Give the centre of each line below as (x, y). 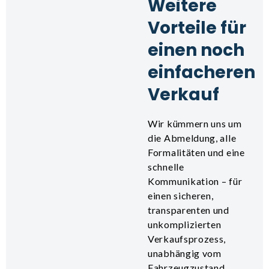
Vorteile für (197, 28)
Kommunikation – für (195, 181)
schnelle (166, 166)
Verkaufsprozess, (187, 238)
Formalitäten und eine (196, 152)
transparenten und (189, 210)
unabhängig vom (185, 253)
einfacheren (201, 72)
